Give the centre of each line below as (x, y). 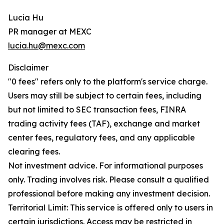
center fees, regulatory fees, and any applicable (101, 137)
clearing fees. (34, 151)
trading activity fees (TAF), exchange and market (104, 123)
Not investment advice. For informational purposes (105, 165)
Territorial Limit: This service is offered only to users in (110, 207)
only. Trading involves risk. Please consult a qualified (108, 179)
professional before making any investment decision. (109, 193)
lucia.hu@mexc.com (46, 45)
